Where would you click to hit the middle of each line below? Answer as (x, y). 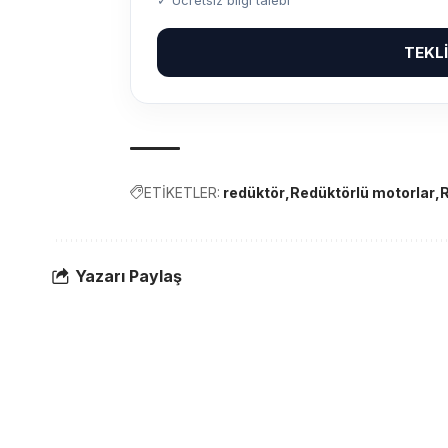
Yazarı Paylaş (128, 276)
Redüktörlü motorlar (362, 192)
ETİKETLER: (182, 192)
